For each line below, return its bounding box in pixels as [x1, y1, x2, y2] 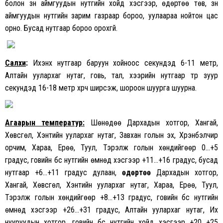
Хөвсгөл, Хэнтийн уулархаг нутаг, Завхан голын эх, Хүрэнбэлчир [5, 130, 218, 140]
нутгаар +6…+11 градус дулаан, [5, 168, 122, 178]
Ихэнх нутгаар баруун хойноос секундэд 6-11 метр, [32, 58, 219, 68]
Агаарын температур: [5, 118, 85, 128]
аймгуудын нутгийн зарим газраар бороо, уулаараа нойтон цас [5, 11, 218, 21]
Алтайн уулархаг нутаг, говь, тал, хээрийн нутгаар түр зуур [5, 71, 218, 81]
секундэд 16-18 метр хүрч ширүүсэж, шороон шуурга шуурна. [5, 83, 197, 93]
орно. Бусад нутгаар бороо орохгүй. [5, 23, 117, 33]
